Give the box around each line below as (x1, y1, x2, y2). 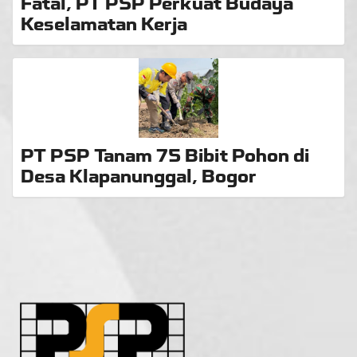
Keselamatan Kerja (21, 14, 187, 36)
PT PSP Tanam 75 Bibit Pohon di (21, 145, 309, 167)
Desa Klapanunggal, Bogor (21, 166, 257, 188)
